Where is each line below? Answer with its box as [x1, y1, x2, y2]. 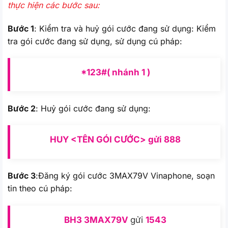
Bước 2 [8, 103, 36, 113]
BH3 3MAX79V [64, 214, 130, 225]
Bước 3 [8, 170, 36, 181]
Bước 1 [8, 23, 34, 34]
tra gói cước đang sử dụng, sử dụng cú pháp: [8, 36, 182, 46]
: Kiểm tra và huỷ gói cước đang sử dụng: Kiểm [34, 23, 216, 34]
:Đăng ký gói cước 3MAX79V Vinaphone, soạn [36, 170, 215, 181]
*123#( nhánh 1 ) [80, 67, 150, 78]
